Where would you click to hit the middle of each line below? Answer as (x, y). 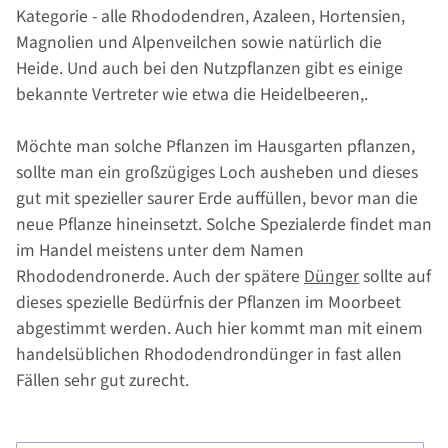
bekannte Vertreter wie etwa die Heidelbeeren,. (192, 95)
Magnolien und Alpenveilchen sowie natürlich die (199, 43)
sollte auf (395, 277)
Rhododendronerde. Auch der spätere (160, 277)
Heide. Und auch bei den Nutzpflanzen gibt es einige (209, 69)
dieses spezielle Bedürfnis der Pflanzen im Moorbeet (208, 303)
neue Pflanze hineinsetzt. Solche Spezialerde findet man (224, 225)
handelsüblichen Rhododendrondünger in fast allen (209, 355)
